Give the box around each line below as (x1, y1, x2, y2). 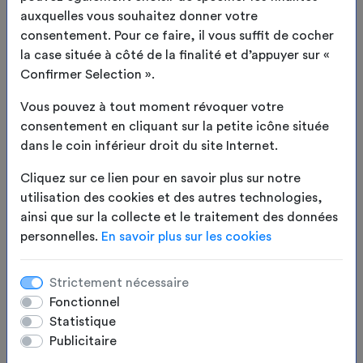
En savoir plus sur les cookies (101, 229, 271, 243)
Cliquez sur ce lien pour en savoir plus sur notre (20, 171, 301, 185)
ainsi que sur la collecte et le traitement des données (20, 210, 338, 224)
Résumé (53, 123, 109, 139)
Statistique (49, 314, 116, 328)
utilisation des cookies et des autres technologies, (20, 190, 322, 204)
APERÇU (161, 171, 202, 181)
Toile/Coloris (53, 32, 147, 49)
